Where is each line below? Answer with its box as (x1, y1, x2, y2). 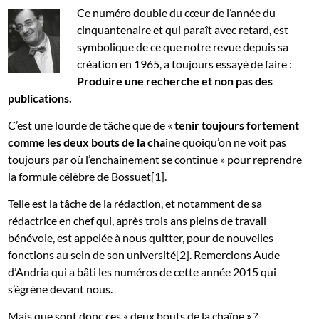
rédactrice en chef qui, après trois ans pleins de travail (8, 214, 267, 228)
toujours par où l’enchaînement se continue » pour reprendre (8, 152, 303, 167)
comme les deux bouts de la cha (8, 135, 166, 150)
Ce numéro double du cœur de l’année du (77, 6, 276, 20)
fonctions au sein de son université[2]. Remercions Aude (8, 248, 281, 262)
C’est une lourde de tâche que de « (8, 118, 175, 132)
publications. (8, 91, 73, 105)
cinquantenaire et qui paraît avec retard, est (77, 23, 289, 37)
